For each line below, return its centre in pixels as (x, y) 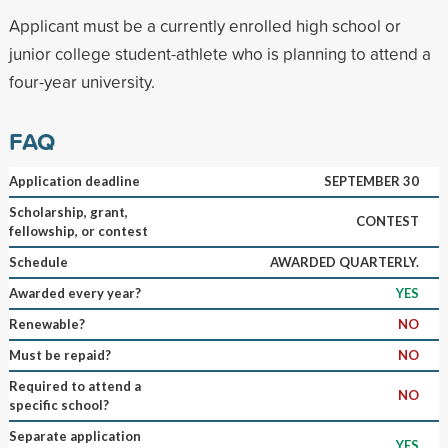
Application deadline (74, 180)
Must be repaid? (59, 354)
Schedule (38, 261)
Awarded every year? (74, 292)
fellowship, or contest (78, 230)
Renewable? (46, 323)
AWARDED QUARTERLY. (344, 261)
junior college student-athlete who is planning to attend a (219, 53)
